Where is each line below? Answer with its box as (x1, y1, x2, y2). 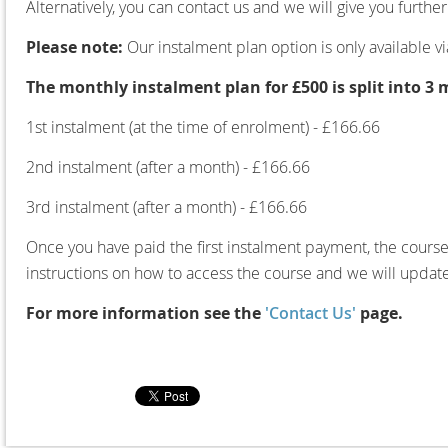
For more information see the (26, 301, 265, 324)
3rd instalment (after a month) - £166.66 (26, 195, 307, 218)
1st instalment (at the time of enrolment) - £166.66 (26, 115, 380, 138)
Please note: (26, 35, 123, 58)
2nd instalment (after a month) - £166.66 (26, 155, 310, 178)
